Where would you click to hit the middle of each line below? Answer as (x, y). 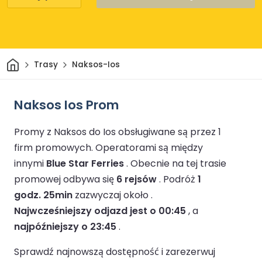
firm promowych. (55, 147)
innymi (30, 163)
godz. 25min (43, 195)
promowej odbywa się (65, 179)
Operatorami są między (149, 147)
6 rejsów (137, 179)
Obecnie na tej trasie (178, 163)
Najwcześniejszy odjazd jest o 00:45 (100, 211)
